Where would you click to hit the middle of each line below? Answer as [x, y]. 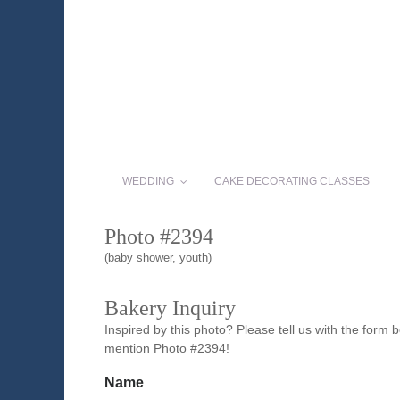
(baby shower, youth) [158, 258]
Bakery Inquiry [170, 308]
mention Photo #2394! [167, 349]
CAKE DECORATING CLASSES [292, 182]
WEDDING [148, 182]
